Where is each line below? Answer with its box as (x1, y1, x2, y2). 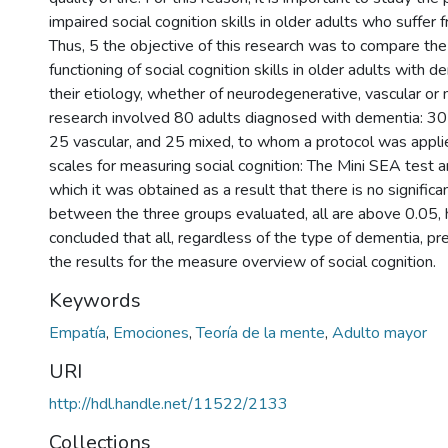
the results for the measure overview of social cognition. (49, 250, 436, 273)
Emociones (113, 321, 193, 344)
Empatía (49, 321, 110, 344)
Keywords (49, 286, 141, 314)
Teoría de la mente (196, 321, 329, 344)
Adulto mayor (332, 321, 427, 344)
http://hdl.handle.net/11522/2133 (49, 392, 288, 415)
